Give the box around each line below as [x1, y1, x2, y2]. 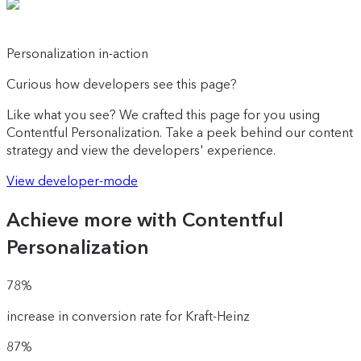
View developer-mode [6, 173, 138, 189]
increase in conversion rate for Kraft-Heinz [6, 308, 250, 324]
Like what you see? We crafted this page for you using [6, 107, 320, 123]
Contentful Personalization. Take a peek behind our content [6, 125, 353, 141]
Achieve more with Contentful [6, 208, 284, 232]
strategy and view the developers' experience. [6, 143, 276, 159]
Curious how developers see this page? [6, 77, 237, 93]
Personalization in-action [6, 46, 148, 62]
